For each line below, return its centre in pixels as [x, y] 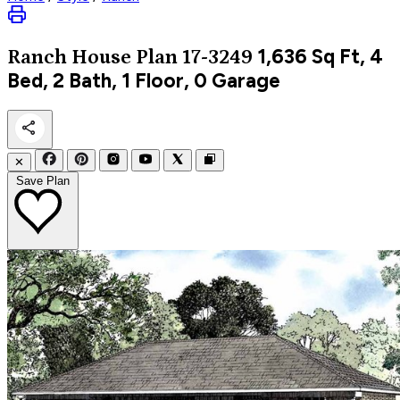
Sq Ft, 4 [345, 56]
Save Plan [43, 180]
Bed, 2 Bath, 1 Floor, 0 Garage [144, 80]
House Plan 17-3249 [162, 57]
